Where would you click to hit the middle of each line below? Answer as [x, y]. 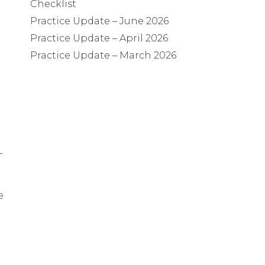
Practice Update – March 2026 [103, 55]
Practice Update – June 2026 [99, 21]
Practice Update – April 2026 [99, 38]
